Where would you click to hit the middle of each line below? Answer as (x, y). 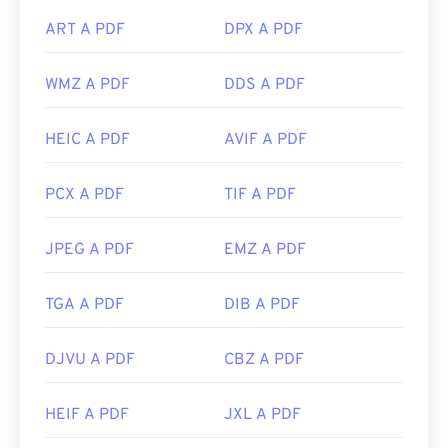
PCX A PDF (84, 195)
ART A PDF (85, 30)
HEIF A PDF (87, 415)
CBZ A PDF (264, 360)
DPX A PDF (263, 30)
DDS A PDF (264, 85)
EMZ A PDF (265, 250)
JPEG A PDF (89, 250)
